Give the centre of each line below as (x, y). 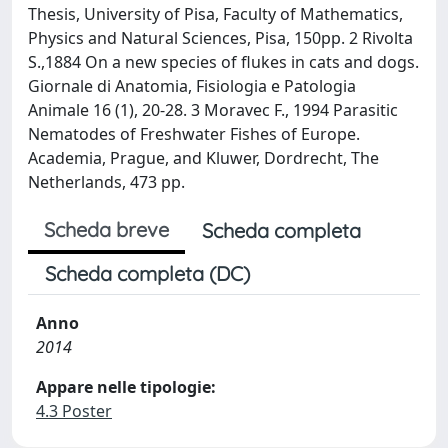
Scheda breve (106, 229)
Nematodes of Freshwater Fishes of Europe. (194, 134)
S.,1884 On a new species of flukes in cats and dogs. (223, 62)
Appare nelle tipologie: (126, 387)
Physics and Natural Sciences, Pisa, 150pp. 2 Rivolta (220, 38)
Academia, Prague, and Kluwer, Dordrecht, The (203, 158)
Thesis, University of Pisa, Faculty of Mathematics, (215, 14)
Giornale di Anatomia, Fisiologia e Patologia (192, 86)
